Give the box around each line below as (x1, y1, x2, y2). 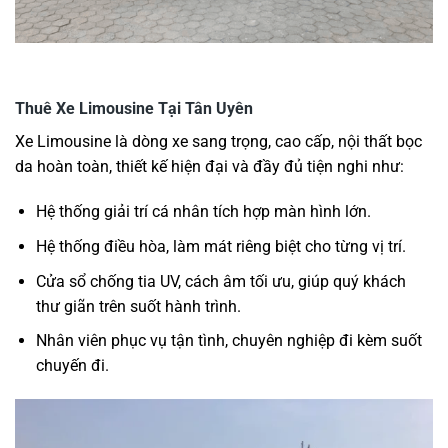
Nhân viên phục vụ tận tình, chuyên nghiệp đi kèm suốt (35, 331, 422, 351)
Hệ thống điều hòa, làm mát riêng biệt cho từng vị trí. (35, 237, 406, 257)
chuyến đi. (35, 356, 109, 376)
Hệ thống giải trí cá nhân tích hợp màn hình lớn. (35, 202, 371, 222)
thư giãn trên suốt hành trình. (35, 296, 241, 316)
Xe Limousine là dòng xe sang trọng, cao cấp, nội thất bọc (15, 131, 422, 151)
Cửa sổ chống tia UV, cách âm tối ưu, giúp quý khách (35, 271, 406, 291)
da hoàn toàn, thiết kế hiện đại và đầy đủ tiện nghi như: (15, 156, 404, 176)
